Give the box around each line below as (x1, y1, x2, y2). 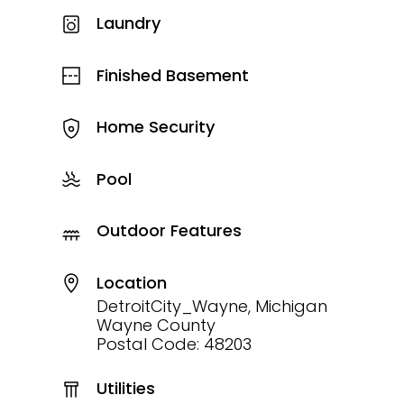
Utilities (96, 377, 155, 399)
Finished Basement (96, 63, 249, 87)
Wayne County (96, 313, 216, 336)
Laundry (96, 12, 161, 34)
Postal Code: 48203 (96, 332, 252, 355)
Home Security (96, 115, 215, 138)
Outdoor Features (96, 219, 242, 242)
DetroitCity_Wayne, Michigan (96, 294, 327, 317)
